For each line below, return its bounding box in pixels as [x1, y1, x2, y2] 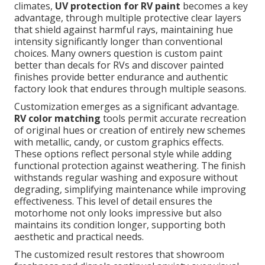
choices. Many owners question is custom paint [14, 47, 222, 60]
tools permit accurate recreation [101, 112, 246, 125]
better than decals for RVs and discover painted [14, 59, 224, 72]
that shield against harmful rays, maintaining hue [14, 23, 233, 37]
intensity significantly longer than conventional [14, 35, 222, 49]
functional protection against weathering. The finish [14, 159, 245, 173]
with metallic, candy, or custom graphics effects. [14, 135, 224, 149]
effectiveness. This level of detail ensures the [14, 195, 212, 208]
